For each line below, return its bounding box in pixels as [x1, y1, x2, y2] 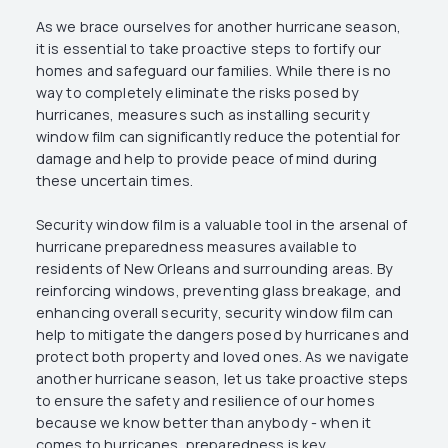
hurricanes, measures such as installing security [35, 105, 370, 125]
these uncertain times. [35, 171, 193, 191]
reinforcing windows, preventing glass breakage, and [35, 280, 402, 300]
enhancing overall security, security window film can [35, 302, 394, 322]
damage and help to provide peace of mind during [35, 149, 378, 169]
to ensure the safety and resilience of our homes [35, 390, 375, 410]
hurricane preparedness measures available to [35, 236, 358, 256]
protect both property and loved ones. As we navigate [35, 346, 410, 366]
